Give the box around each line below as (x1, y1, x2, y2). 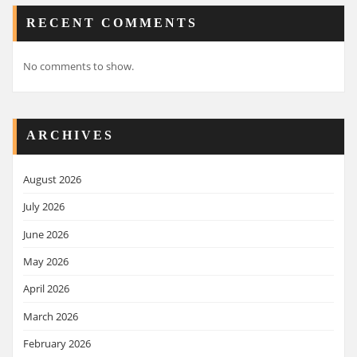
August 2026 (23, 171, 81, 186)
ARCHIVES (26, 128, 115, 143)
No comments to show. (23, 59, 134, 74)
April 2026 (23, 281, 69, 296)
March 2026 (23, 308, 78, 324)
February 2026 (23, 336, 91, 351)
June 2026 (23, 226, 69, 241)
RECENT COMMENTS (26, 15, 198, 30)
